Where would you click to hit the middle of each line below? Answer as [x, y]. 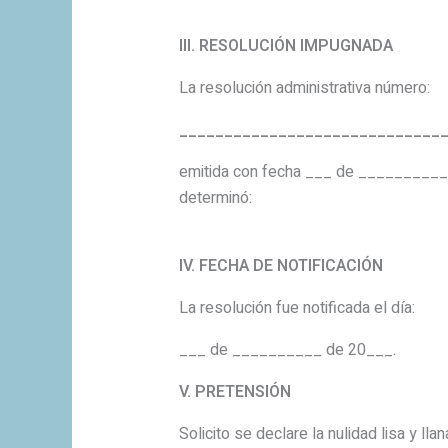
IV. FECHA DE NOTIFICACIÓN [280, 266]
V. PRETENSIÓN [234, 392]
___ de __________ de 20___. [287, 350]
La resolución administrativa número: [304, 88]
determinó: [215, 198]
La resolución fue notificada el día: [296, 308]
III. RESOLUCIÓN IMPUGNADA [285, 46]
